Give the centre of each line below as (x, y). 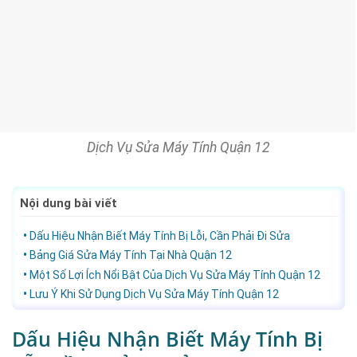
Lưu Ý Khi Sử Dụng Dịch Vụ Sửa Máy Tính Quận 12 (154, 294)
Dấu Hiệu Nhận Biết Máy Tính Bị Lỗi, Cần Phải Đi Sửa (159, 235)
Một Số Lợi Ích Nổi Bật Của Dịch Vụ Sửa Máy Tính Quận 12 (175, 275)
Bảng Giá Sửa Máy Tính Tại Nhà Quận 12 (130, 255)
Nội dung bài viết (69, 204)
